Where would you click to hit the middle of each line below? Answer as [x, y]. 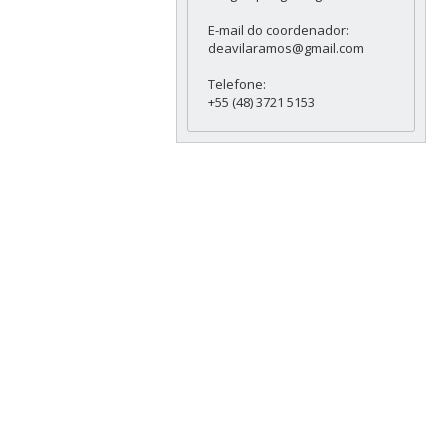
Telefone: [236, 83]
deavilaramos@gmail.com [285, 47]
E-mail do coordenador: [278, 29]
